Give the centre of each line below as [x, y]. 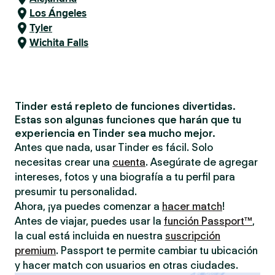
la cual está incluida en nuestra [90, 236]
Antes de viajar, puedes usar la [89, 221]
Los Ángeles [58, 13]
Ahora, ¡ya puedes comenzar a [88, 206]
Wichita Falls [59, 43]
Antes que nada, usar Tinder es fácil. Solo [114, 147]
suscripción [193, 236]
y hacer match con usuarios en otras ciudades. [126, 265]
